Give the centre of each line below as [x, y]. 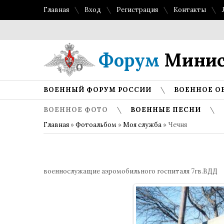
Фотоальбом [96, 125]
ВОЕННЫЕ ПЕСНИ [166, 110]
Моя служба [142, 125]
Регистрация [137, 10]
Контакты [190, 10]
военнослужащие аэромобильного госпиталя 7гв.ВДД [130, 171]
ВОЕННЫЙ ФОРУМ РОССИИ [97, 90]
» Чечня [174, 125]
